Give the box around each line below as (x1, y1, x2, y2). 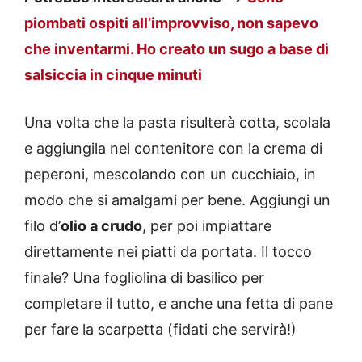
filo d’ (24, 217, 61, 235)
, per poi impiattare (142, 217, 271, 235)
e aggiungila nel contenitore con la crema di (24, 140, 322, 158)
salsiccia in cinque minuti (24, 66, 202, 84)
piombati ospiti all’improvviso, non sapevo (24, 15, 318, 32)
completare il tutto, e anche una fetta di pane (24, 295, 333, 313)
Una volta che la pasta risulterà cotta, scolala (24, 114, 330, 132)
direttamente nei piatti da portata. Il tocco (24, 243, 312, 261)
